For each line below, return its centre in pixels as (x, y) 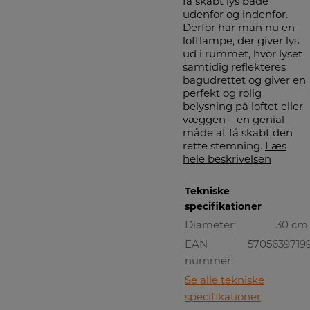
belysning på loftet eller (243, 106)
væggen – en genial (234, 119)
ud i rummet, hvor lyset (243, 54)
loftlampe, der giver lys (241, 40)
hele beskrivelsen (227, 159)
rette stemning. (224, 146)
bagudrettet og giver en (244, 80)
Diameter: (210, 224)
